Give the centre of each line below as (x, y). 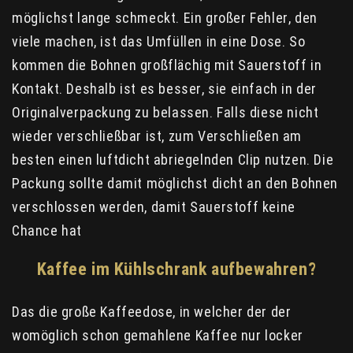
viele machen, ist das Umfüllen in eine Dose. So (159, 41)
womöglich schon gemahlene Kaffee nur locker (158, 335)
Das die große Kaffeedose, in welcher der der (152, 311)
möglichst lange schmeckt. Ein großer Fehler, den (165, 17)
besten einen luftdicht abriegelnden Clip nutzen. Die (173, 159)
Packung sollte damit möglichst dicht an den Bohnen (175, 183)
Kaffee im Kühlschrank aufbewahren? (176, 269)
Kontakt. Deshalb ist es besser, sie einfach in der (165, 88)
